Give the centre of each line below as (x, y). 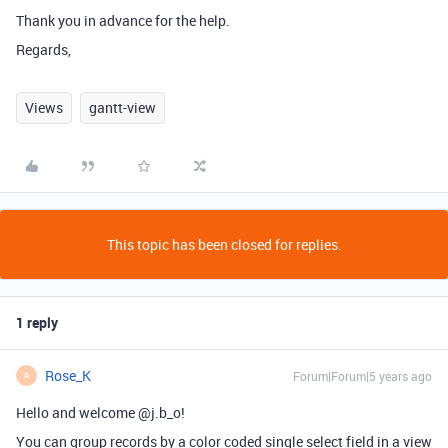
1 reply (37, 322)
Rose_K (68, 375)
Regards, (43, 49)
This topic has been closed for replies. (224, 244)
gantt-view (122, 107)
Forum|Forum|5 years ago (362, 376)
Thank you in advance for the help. (123, 20)
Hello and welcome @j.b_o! (100, 412)
